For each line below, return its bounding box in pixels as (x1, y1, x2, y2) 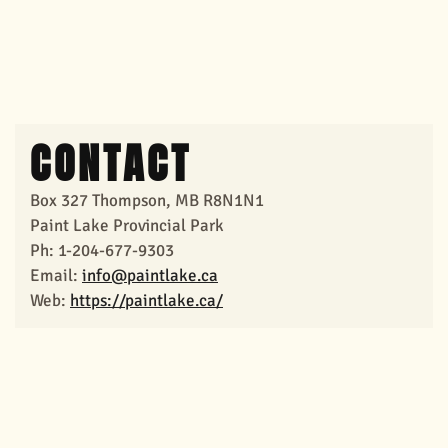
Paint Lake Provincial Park (30, 214, 224, 236)
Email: (30, 264, 82, 286)
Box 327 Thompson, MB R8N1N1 (30, 189, 264, 211)
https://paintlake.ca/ (70, 289, 223, 311)
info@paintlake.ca (82, 264, 218, 286)
